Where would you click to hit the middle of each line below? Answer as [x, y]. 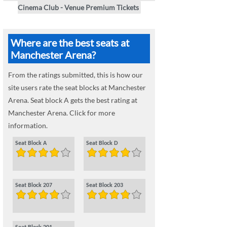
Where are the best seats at [70, 42]
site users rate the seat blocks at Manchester [77, 87]
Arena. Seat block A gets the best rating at [73, 100]
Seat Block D [102, 143]
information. [28, 125]
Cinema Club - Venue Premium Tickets [78, 7]
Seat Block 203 [105, 185]
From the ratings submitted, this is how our [75, 74]
